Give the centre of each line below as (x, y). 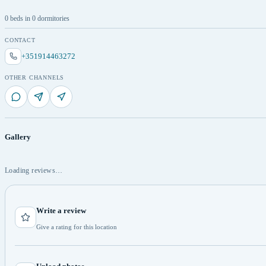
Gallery (18, 137)
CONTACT (20, 40)
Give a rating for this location (77, 227)
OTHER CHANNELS (35, 77)
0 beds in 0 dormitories (37, 18)
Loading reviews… (34, 170)
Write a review (61, 210)
